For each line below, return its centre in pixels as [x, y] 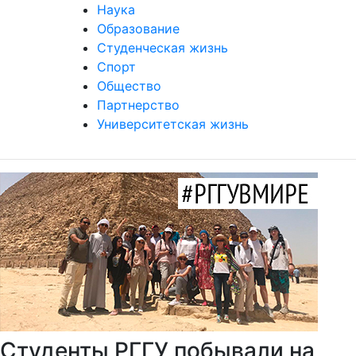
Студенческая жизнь [163, 48]
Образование [138, 29]
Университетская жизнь [173, 124]
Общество [129, 86]
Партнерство [138, 105]
